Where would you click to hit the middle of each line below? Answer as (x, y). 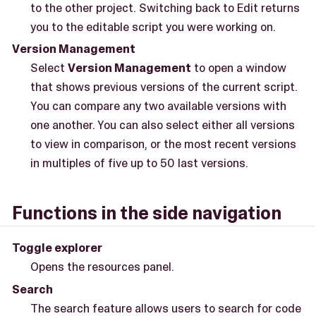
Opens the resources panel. (102, 267)
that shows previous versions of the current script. (164, 86)
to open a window (238, 67)
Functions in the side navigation (147, 213)
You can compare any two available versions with (158, 105)
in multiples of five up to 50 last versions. (139, 163)
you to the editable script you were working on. (153, 26)
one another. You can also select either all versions (162, 124)
